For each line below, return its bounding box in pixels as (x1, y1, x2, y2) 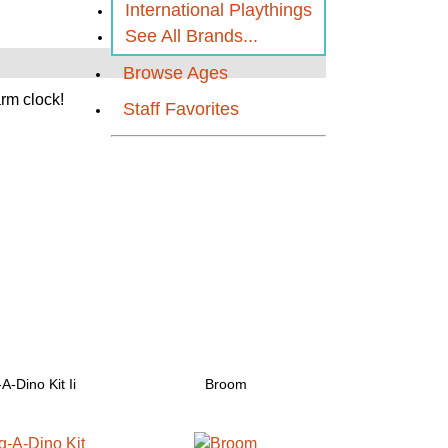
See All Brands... (125, 26, 258, 46)
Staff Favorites (123, 99, 239, 119)
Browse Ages (123, 63, 228, 83)
